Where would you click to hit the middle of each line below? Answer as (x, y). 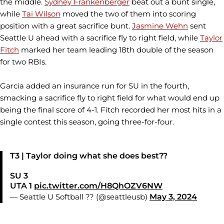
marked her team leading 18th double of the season (116, 49)
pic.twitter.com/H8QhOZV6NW (98, 186)
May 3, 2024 (173, 197)
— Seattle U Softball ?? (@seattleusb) (80, 197)
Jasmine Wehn (160, 25)
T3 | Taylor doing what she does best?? (89, 156)
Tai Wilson (41, 13)
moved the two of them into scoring (128, 13)
